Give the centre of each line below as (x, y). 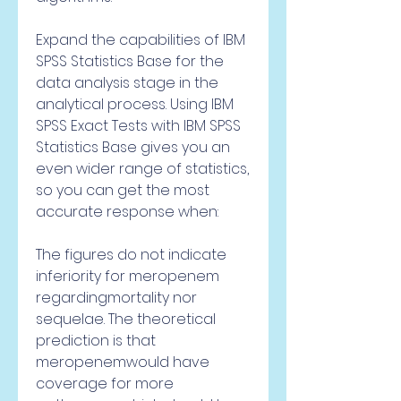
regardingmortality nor (116, 298)
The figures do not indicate (131, 255)
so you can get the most (123, 190)
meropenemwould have (123, 362)
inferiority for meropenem (128, 276)
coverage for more (105, 384)
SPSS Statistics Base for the (130, 61)
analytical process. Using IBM (135, 104)
